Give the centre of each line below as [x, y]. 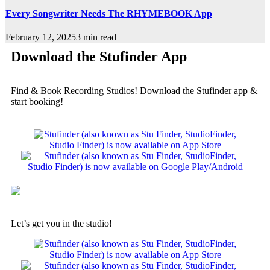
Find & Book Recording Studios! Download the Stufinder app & [134, 91]
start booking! [37, 102]
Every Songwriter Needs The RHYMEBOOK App [109, 14]
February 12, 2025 [41, 37]
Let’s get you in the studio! [61, 223]
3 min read [96, 37]
